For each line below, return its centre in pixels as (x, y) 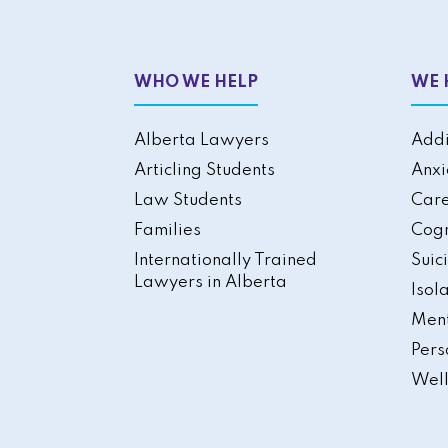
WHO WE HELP (196, 82)
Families (168, 230)
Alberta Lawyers (202, 140)
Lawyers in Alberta (211, 282)
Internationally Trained (226, 260)
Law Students (188, 200)
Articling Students (205, 170)
